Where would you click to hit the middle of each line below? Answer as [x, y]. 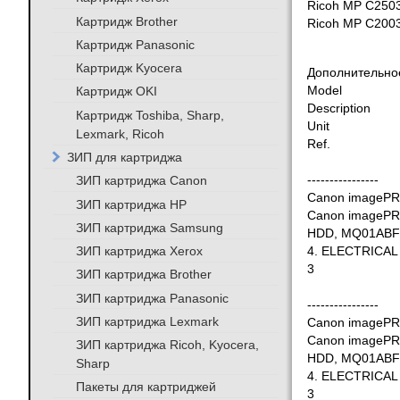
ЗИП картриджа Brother [143, 275]
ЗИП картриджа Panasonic [152, 298]
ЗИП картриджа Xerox [139, 250]
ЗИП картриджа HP [131, 204]
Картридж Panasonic [135, 44]
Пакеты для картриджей [146, 387]
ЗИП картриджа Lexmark [147, 321]
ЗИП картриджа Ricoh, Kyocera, [167, 344]
